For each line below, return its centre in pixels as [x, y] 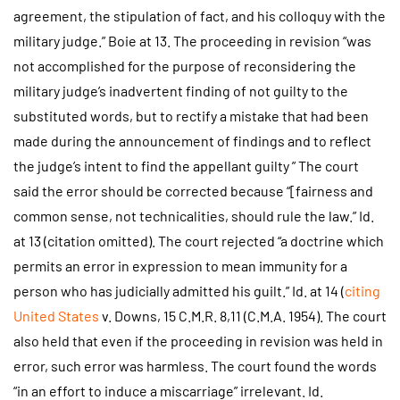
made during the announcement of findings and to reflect [192, 141]
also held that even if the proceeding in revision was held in [198, 341]
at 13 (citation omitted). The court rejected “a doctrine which [199, 241]
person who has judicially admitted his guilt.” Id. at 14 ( [179, 291]
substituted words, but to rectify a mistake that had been [191, 116]
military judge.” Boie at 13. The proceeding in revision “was [192, 41]
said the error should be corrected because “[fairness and [193, 191]
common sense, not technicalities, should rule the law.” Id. [194, 216]
